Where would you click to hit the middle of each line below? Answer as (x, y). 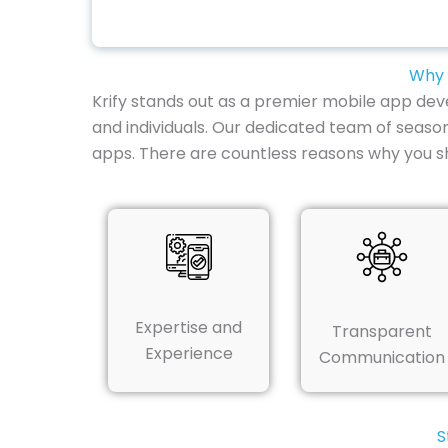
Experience (188, 354)
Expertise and (189, 328)
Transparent (381, 332)
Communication (381, 358)
